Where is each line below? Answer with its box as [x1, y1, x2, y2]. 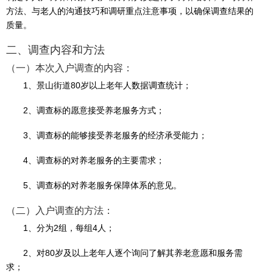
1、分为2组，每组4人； [23, 223, 115, 233]
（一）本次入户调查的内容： [6, 63, 133, 73]
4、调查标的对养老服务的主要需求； [23, 155, 165, 165]
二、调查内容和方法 [6, 44, 105, 56]
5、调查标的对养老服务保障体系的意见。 [23, 180, 182, 190]
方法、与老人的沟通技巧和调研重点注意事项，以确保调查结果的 [6, 6, 253, 16]
